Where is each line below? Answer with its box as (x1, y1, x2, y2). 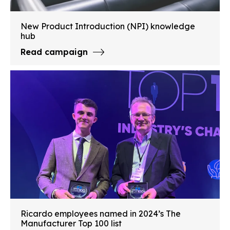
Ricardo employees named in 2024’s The (21, 208, 181, 219)
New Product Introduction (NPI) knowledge (21, 21, 195, 32)
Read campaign (21, 47, 88, 57)
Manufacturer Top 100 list (21, 218, 122, 229)
